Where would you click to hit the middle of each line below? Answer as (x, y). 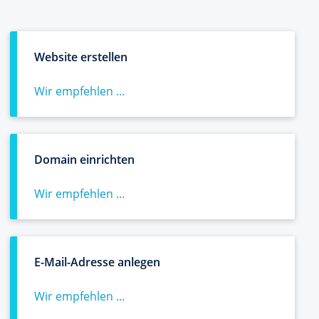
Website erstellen (81, 57)
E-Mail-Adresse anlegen (97, 262)
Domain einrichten (84, 159)
